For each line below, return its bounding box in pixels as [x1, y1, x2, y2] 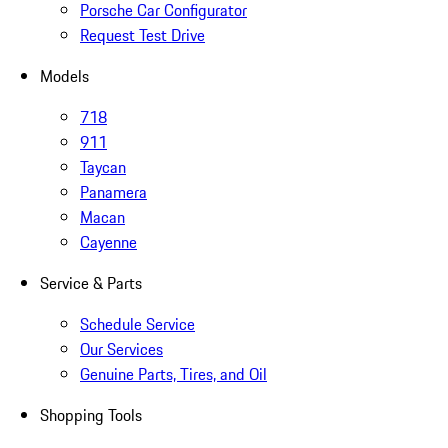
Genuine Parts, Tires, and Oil [80, 362, 267, 387]
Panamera [80, 180, 147, 205]
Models [40, 64, 89, 89]
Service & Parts [40, 271, 142, 296]
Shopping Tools [40, 403, 142, 428]
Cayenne [80, 230, 137, 255]
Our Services [80, 337, 163, 362]
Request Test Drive [80, 23, 205, 48]
